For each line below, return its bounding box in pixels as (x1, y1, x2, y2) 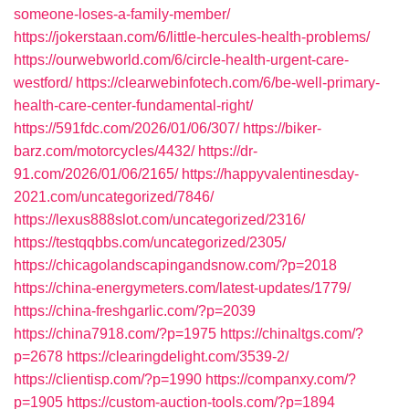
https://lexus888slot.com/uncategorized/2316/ (14, 212, 305, 227)
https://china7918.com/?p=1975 (14, 326, 216, 341)
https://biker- (243, 121, 321, 136)
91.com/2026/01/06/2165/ (14, 166, 178, 182)
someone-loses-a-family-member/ (14, 6, 230, 22)
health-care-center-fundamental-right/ (14, 98, 253, 113)
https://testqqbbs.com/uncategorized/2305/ (14, 235, 286, 250)
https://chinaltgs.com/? (220, 326, 363, 341)
